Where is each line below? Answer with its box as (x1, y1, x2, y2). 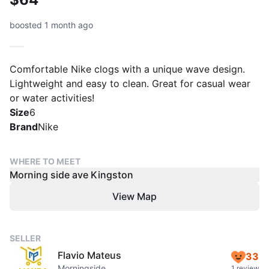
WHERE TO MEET (10, 156, 80, 166)
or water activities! (10, 92, 94, 104)
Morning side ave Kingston (10, 169, 133, 181)
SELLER (10, 233, 41, 243)
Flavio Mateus (58, 249, 121, 261)
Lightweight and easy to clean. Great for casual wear (10, 77, 250, 89)
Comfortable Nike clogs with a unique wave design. (10, 63, 245, 75)
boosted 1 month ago (10, 20, 93, 30)
